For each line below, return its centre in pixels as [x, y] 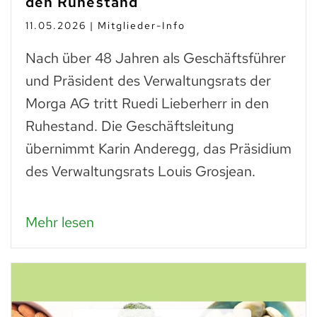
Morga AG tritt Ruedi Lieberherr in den [147, 104]
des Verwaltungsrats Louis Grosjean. [140, 172]
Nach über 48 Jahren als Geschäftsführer [156, 58]
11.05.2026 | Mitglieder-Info [105, 26]
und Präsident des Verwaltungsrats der [148, 81]
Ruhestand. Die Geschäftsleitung [130, 126]
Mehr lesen [60, 223]
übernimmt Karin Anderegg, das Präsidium [158, 149]
